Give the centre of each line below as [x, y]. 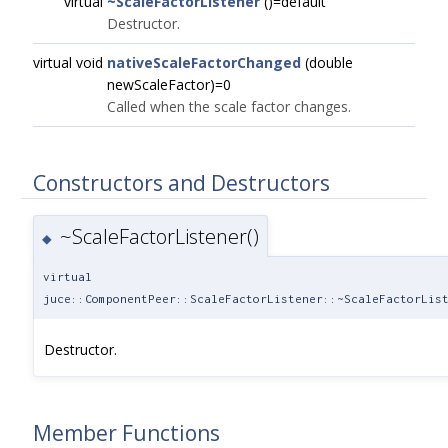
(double [327, 62]
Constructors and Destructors [181, 182]
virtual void [70, 62]
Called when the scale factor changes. [229, 106]
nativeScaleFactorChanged [204, 62]
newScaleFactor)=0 [169, 84]
